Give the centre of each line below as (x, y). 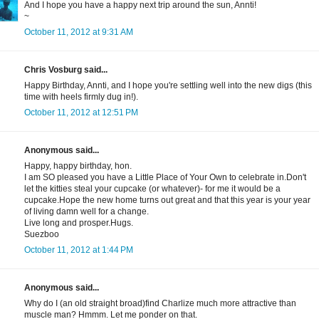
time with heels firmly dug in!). (81, 97)
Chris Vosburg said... (66, 70)
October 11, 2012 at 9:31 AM (79, 32)
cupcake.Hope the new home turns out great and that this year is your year (167, 200)
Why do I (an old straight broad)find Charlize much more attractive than (160, 304)
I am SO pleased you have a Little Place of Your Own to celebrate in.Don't (165, 178)
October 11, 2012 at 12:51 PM (81, 113)
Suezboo (42, 235)
